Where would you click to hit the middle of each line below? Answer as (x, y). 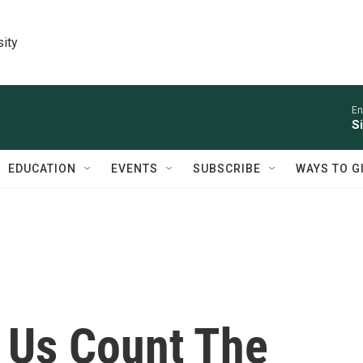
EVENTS (135, 169)
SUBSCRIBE (227, 169)
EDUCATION (42, 169)
